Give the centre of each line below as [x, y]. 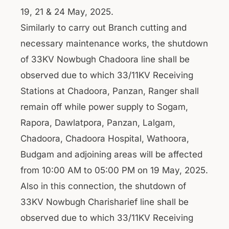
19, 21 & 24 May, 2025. [67, 12]
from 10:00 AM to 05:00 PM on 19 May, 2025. [114, 170]
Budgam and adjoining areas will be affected [111, 154]
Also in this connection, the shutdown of [103, 186]
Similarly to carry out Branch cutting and [104, 28]
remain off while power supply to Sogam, [104, 107]
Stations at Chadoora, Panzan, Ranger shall [110, 91]
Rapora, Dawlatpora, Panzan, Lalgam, [98, 123]
